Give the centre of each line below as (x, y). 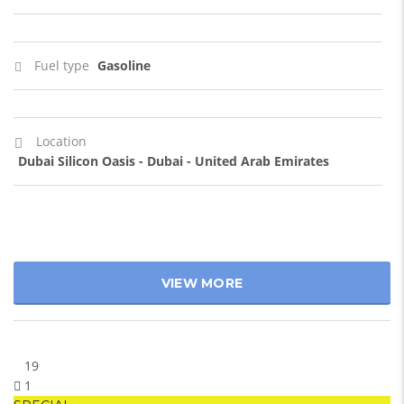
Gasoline (124, 65)
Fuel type (62, 65)
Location (61, 141)
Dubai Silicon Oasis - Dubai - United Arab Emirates (174, 161)
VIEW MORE (202, 283)
